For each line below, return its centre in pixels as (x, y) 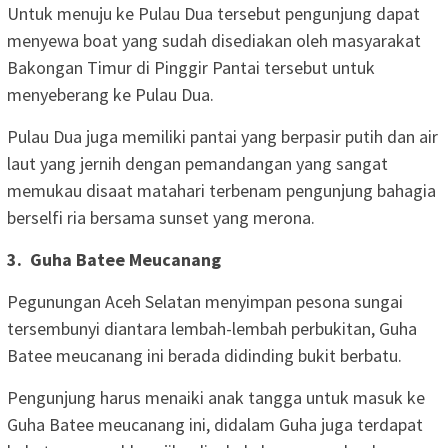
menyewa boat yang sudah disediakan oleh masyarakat (214, 40)
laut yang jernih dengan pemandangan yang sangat (197, 163)
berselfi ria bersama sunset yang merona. (161, 217)
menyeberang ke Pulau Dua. (110, 94)
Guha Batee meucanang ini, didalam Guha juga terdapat (215, 424)
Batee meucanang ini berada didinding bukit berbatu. (204, 355)
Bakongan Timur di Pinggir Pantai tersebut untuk (191, 67)
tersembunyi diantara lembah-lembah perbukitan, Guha (212, 328)
